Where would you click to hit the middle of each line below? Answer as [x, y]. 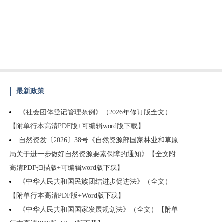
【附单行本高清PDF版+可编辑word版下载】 [77, 126]
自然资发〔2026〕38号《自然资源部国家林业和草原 [99, 140]
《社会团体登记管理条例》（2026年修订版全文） [95, 112]
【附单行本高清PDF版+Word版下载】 [67, 196]
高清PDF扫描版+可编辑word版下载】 [67, 168]
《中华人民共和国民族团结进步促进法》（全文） [95, 182]
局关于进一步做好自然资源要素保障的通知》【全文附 [93, 154]
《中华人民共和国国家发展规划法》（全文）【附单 [99, 210]
